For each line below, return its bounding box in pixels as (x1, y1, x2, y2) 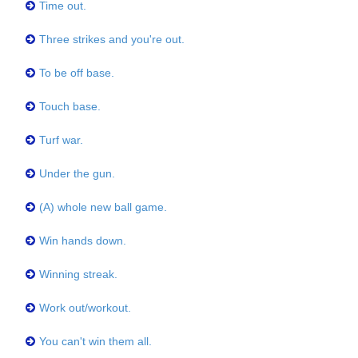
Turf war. (39, 133, 83, 146)
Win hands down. (39, 234, 126, 247)
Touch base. (39, 100, 101, 113)
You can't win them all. (39, 335, 152, 348)
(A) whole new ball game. (39, 201, 167, 213)
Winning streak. (39, 268, 117, 280)
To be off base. (39, 66, 114, 79)
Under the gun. (39, 167, 115, 180)
